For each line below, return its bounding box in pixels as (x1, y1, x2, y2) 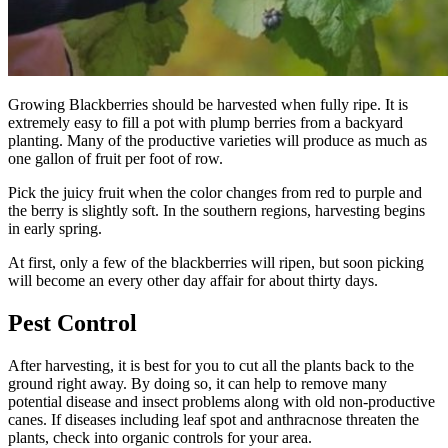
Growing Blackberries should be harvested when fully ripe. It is (8, 96, 408, 114)
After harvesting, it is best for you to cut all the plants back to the (8, 357, 414, 375)
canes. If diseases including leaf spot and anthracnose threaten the (8, 411, 419, 429)
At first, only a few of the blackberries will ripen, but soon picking (8, 254, 424, 272)
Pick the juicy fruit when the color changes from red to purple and (8, 184, 422, 202)
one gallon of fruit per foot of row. (8, 150, 223, 168)
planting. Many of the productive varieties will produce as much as (8, 132, 427, 150)
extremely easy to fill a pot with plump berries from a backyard (8, 114, 403, 132)
